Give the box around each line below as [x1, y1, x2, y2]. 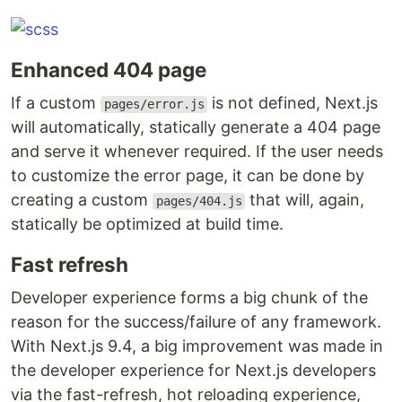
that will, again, [245, 190, 365, 210]
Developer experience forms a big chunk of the [11, 288, 368, 308]
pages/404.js [155, 194, 242, 209]
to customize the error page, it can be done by [11, 166, 364, 186]
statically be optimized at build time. [11, 214, 284, 234]
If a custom [11, 93, 100, 113]
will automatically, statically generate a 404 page [11, 118, 380, 137]
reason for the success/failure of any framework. [11, 312, 381, 332]
